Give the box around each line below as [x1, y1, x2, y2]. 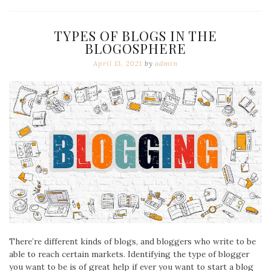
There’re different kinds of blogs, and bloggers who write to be [9, 235, 256, 247]
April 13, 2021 [93, 58, 142, 68]
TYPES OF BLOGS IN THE [54, 27, 217, 44]
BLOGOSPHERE [85, 39, 186, 57]
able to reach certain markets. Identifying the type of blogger [9, 248, 249, 260]
